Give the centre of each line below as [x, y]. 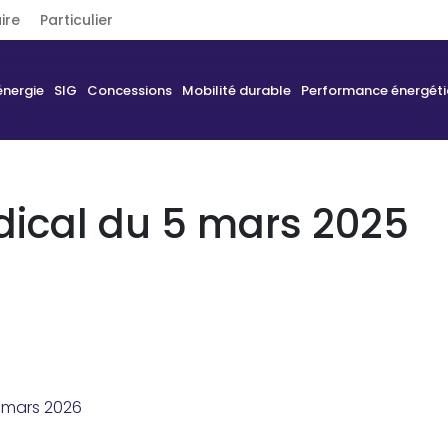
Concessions [129, 90]
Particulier [76, 19]
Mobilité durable [236, 90]
